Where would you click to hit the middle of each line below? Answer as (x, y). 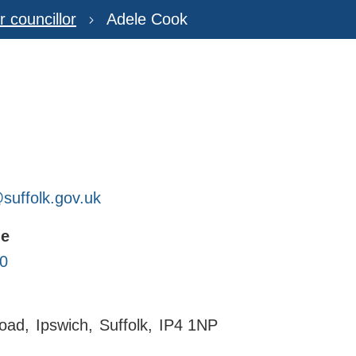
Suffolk (123, 325)
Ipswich (62, 325)
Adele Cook (147, 19)
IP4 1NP (188, 325)
